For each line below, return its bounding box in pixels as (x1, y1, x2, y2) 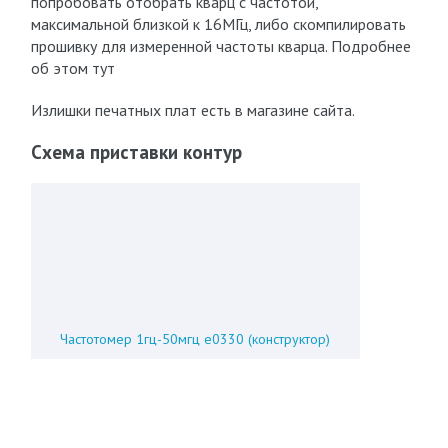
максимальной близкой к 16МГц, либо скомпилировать (30, 14, 406, 34)
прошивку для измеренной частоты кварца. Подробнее (30, 36, 411, 56)
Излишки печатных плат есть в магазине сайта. (30, 100, 355, 120)
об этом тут (30, 58, 115, 78)
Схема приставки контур (30, 140, 242, 164)
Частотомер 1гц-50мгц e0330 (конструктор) (60, 330, 331, 348)
